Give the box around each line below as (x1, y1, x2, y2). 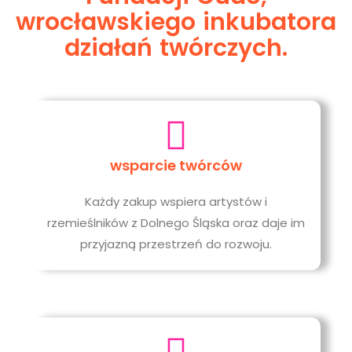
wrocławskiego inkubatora (16, 5, 336, 38)
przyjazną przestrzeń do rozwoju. (80, 236, 272, 252)
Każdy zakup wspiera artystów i (85, 193, 267, 210)
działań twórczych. (64, 31, 288, 64)
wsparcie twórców (110, 156, 242, 175)
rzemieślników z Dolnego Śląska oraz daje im (47, 214, 305, 231)
